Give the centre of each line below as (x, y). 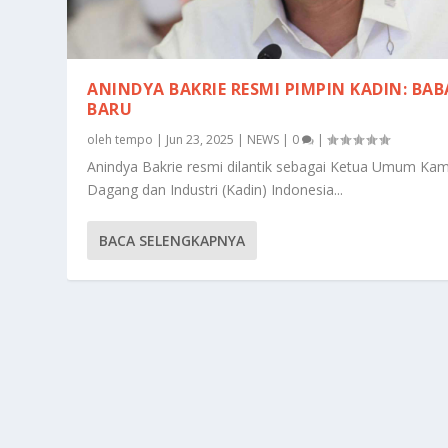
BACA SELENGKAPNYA (172, 240)
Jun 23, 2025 (200, 139)
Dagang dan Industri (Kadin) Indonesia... (215, 189)
